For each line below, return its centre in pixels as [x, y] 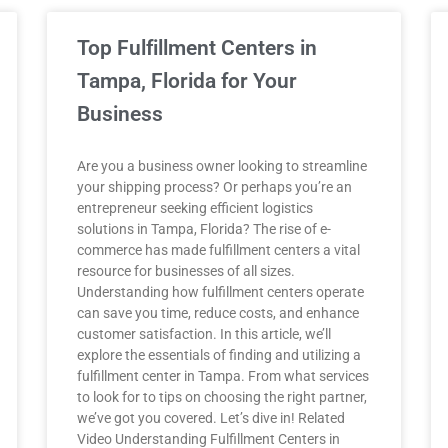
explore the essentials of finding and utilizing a [219, 355]
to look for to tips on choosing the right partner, [222, 397]
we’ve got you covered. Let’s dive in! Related [211, 418]
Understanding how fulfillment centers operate [221, 292]
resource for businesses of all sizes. [186, 271]
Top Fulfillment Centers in [197, 48]
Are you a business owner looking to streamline [222, 166]
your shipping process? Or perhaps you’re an [215, 187]
